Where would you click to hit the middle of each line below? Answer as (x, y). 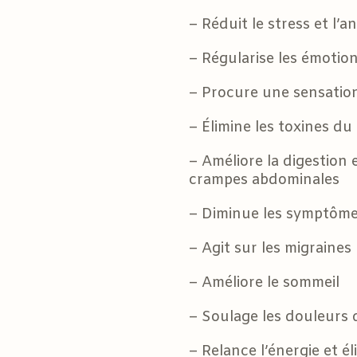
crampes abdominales (264, 180)
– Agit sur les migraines (270, 249)
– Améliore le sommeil (264, 283)
